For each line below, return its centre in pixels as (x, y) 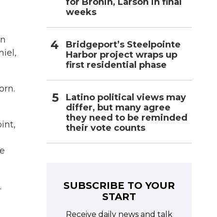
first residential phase (116, 65)
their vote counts (106, 128)
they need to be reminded (127, 117)
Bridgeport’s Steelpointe (123, 44)
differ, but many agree (118, 107)
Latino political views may (126, 97)
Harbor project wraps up (122, 54)
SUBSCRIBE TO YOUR (119, 185)
